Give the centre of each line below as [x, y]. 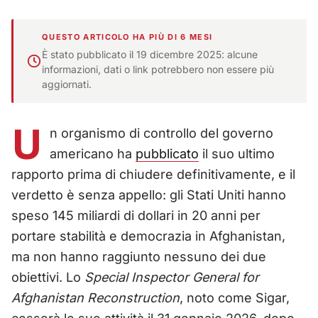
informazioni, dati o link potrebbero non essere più [158, 69]
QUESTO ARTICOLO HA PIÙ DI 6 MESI [127, 37]
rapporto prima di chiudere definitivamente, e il [153, 174]
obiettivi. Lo [48, 277]
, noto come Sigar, [235, 297]
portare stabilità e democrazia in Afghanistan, [148, 236]
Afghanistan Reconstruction [95, 297]
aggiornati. [67, 84]
